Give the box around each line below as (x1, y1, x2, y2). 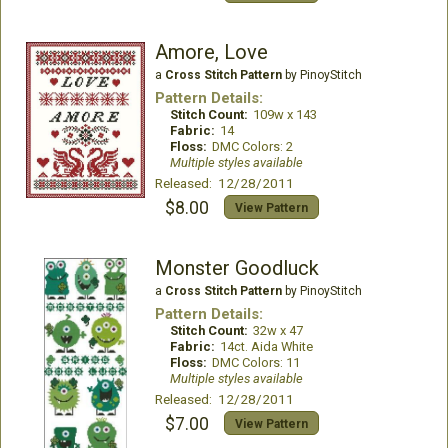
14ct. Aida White (219, 339, 313, 354)
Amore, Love (154, 40, 268, 64)
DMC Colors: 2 (211, 139, 293, 154)
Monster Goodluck (154, 256, 319, 280)
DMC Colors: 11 (211, 355, 300, 370)
